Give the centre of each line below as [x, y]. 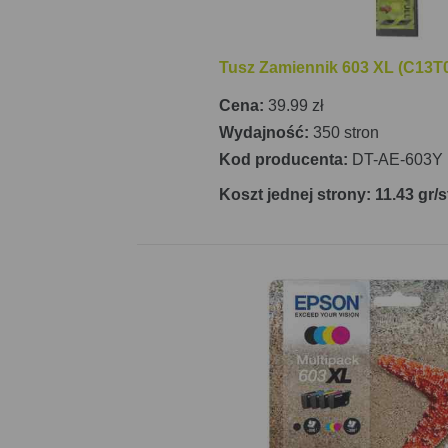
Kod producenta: [285, 159]
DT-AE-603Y [397, 159]
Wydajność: [266, 132]
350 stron [346, 132]
